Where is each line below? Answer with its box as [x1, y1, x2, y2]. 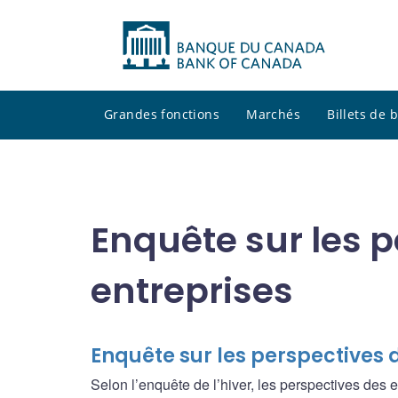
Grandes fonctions [104, 106, 220, 123]
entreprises [91, 266, 293, 315]
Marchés [246, 106, 301, 123]
